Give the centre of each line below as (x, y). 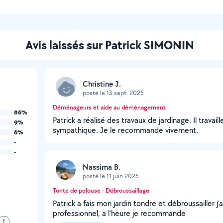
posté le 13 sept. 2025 (113, 93)
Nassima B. (102, 167)
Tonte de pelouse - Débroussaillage (101, 190)
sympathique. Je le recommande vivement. (125, 130)
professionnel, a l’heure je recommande (119, 213)
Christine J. (102, 84)
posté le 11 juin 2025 (111, 176)
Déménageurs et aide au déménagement (109, 107)
